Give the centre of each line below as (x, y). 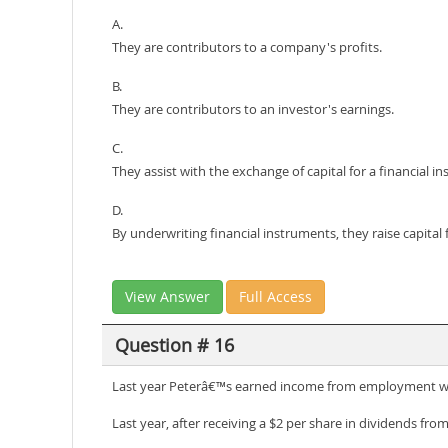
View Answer (167, 296)
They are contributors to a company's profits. (247, 47)
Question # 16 (174, 344)
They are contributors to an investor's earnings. (253, 109)
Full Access (275, 296)
